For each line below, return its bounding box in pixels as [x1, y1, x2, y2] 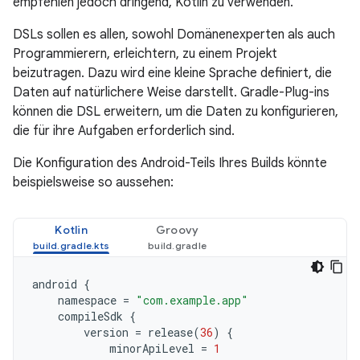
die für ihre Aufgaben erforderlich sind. [13, 123, 235, 139]
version [84, 325, 129, 340]
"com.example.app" [136, 292, 248, 308]
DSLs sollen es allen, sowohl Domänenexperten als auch [13, 27, 335, 43]
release [148, 325, 193, 340]
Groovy [155, 223, 199, 237]
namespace [58, 292, 117, 308]
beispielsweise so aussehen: [13, 174, 174, 190]
